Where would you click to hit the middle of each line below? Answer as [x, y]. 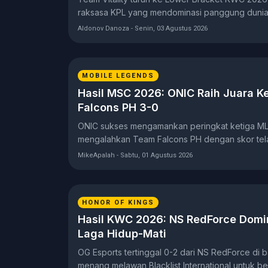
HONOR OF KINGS [118, 202]
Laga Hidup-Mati [122, 234]
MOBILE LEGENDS [118, 75]
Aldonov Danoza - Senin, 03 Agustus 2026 [143, 28]
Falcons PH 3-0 [118, 107]
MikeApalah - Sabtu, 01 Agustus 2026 [135, 155]
